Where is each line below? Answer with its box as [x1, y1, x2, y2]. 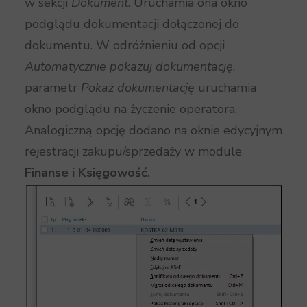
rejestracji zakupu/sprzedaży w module [25, 143, 242, 160]
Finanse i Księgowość [25, 164, 147, 181]
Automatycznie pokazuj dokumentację [25, 58, 233, 75]
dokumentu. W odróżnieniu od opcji [25, 37, 225, 53]
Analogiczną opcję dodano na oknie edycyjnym [25, 122, 282, 138]
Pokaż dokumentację [81, 79, 195, 96]
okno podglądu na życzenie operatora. [25, 101, 237, 117]
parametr [25, 79, 81, 96]
